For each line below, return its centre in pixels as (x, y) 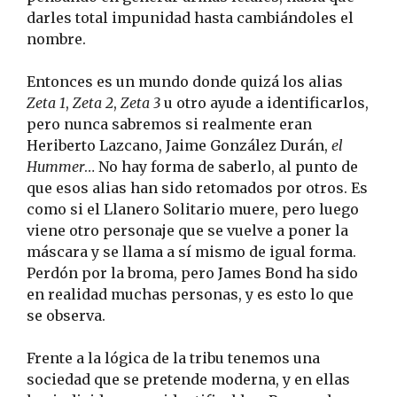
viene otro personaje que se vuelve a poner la (187, 231)
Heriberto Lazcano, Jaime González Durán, (179, 146)
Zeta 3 (140, 103)
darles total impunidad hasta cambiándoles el (190, 18)
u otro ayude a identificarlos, (265, 103)
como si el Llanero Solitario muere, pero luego (193, 210)
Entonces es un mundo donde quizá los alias (185, 82)
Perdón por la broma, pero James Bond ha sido (192, 273)
